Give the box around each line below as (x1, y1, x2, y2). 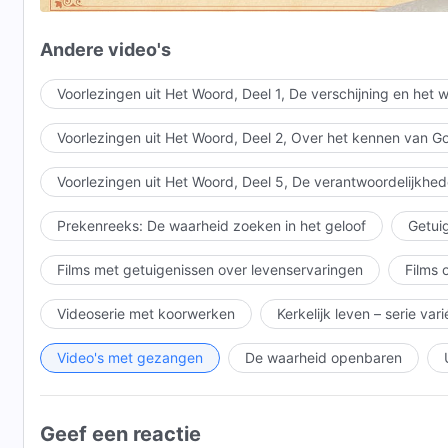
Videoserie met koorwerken (57, 305, 235, 322)
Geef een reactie (40, 422, 201, 446)
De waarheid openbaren (245, 349, 402, 366)
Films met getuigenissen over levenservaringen (57, 261, 363, 278)
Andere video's (40, 39, 171, 60)
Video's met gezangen (57, 349, 203, 366)
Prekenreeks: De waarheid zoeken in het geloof (57, 217, 366, 234)
